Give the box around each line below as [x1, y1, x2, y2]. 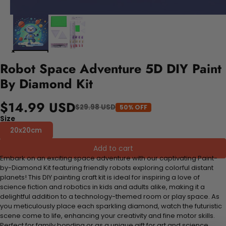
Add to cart [93, 143, 133, 153]
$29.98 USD [75, 102, 116, 112]
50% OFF [120, 102, 147, 111]
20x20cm [10, 125, 42, 135]
